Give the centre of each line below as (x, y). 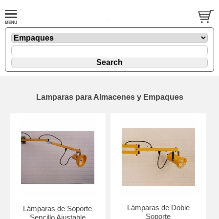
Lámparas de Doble (158, 207)
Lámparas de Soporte (58, 208)
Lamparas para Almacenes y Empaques (109, 97)
